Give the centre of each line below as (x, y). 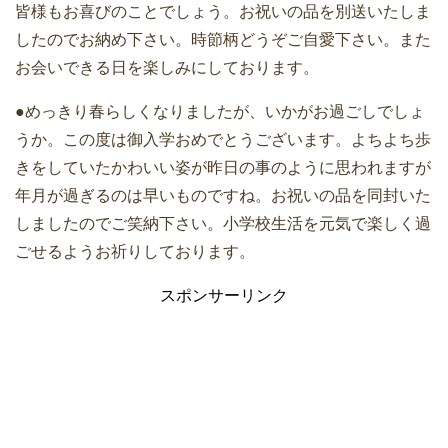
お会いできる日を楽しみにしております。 (167, 67)
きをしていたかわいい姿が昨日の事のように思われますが (223, 167)
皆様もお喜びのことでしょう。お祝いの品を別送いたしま (223, 11)
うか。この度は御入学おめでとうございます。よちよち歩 (223, 139)
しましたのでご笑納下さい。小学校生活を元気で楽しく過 (223, 223)
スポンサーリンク (224, 295)
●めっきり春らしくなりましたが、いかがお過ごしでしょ (220, 111)
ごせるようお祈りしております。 (135, 251)
